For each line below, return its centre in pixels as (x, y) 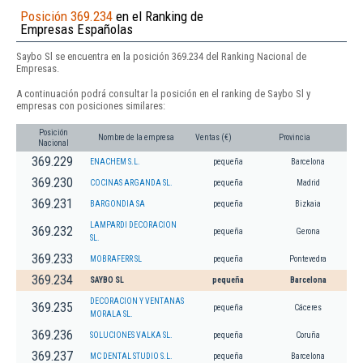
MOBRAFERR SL (116, 258)
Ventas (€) (214, 137)
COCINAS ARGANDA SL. (131, 182)
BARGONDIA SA (117, 203)
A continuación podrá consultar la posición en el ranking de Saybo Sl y (163, 93)
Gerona (308, 231)
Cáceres (308, 307)
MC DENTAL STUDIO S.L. (131, 356)
